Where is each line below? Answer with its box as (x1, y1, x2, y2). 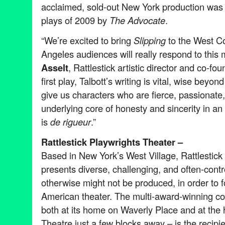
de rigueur (50, 115, 91, 128)
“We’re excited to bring (41, 33, 134, 47)
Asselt (41, 60, 68, 74)
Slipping (134, 33, 166, 47)
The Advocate (109, 14, 165, 27)
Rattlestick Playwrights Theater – (41, 135, 188, 149)
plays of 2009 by (41, 14, 109, 27)
